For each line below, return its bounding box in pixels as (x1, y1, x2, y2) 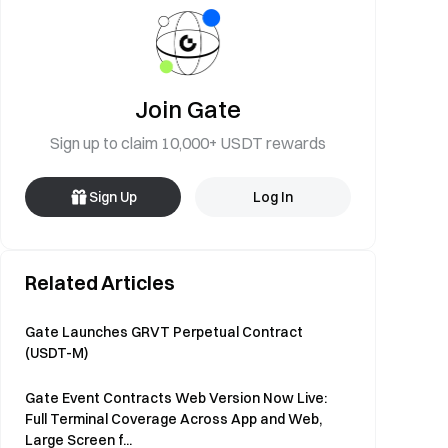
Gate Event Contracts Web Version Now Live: (25, 389, 327, 407)
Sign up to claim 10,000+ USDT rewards (50, 133, 326, 153)
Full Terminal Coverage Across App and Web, (25, 410, 322, 428)
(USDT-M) (25, 344, 88, 362)
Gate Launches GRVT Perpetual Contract (25, 323, 303, 341)
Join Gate (135, 94, 241, 124)
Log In (253, 188, 293, 206)
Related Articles (25, 270, 175, 295)
